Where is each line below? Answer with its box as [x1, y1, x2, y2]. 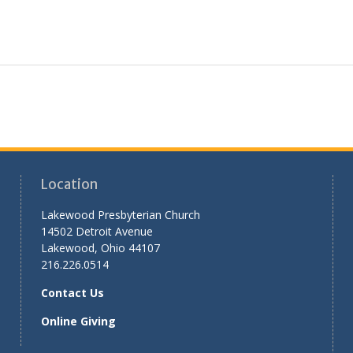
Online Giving [40, 313, 116, 329]
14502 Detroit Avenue [40, 223, 153, 239]
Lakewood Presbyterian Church [40, 206, 200, 222]
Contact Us [40, 284, 104, 300]
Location [40, 175, 98, 193]
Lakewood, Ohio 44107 [40, 240, 160, 255]
